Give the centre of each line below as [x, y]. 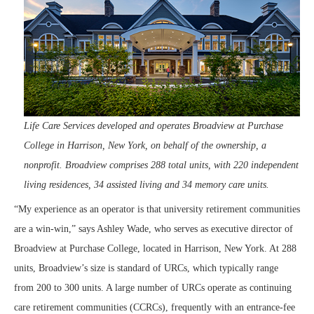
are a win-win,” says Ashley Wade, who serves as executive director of [153, 229]
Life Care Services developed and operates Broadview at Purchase [153, 126]
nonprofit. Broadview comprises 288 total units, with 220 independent [161, 165]
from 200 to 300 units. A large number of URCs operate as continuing [153, 288]
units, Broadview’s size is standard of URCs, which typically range [146, 268]
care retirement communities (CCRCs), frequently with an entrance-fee [155, 307]
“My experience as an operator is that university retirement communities [157, 209]
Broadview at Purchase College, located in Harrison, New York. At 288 [155, 248]
